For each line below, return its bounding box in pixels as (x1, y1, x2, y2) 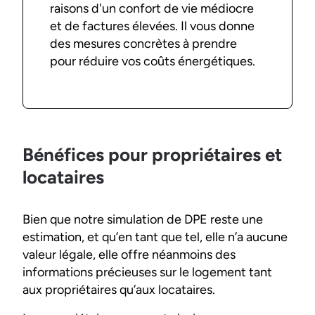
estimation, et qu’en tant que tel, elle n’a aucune (22, 229, 288, 245)
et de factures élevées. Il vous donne (50, 18, 255, 34)
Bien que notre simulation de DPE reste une (22, 212, 263, 228)
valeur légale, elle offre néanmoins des (22, 247, 236, 263)
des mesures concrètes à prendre (50, 36, 238, 52)
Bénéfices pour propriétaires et (22, 143, 282, 167)
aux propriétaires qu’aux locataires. (22, 282, 218, 298)
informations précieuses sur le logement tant (22, 264, 272, 281)
